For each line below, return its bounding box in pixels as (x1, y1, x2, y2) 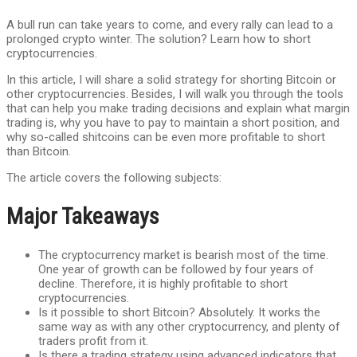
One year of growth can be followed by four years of (38, 262, 314, 277)
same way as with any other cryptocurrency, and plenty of (38, 320, 340, 335)
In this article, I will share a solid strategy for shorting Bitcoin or (6, 72, 336, 87)
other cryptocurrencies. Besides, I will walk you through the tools (6, 86, 343, 101)
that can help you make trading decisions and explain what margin (6, 100, 350, 116)
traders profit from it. (38, 334, 148, 349)
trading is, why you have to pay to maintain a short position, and (6, 115, 339, 130)
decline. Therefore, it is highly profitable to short (38, 277, 288, 292)
